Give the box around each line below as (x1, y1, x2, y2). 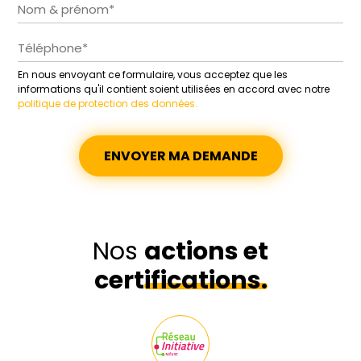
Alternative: (18, 52, 92, 72)
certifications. (93, 263, 268, 298)
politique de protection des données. (18, 97, 198, 111)
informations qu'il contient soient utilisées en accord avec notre (18, 82, 330, 97)
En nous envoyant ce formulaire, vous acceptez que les (18, 68, 288, 82)
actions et (144, 234, 268, 269)
